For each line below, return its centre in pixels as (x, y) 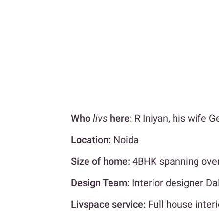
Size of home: (102, 162)
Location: (92, 140)
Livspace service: (109, 205)
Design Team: (101, 183)
